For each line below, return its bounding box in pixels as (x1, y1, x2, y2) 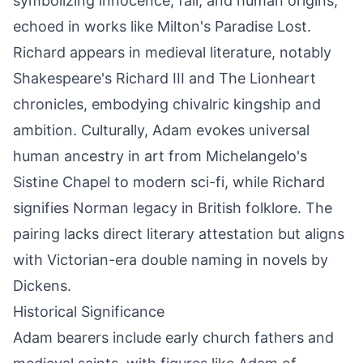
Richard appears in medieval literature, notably (13, 44, 331, 61)
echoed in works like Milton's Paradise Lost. (13, 18, 311, 35)
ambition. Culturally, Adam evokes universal (13, 122, 310, 139)
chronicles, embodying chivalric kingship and (13, 96, 321, 113)
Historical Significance (13, 303, 164, 320)
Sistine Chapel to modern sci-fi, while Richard (13, 173, 325, 190)
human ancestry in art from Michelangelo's (13, 147, 307, 164)
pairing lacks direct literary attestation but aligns (13, 225, 344, 242)
